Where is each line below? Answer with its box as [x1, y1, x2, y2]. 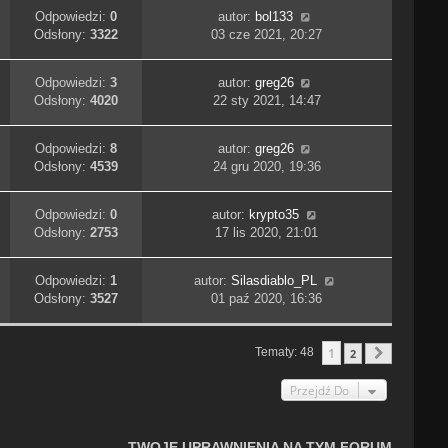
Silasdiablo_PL [231, 273, 318, 289]
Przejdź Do [290, 382, 350, 399]
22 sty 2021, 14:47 [212, 93, 321, 109]
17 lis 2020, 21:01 [215, 225, 319, 241]
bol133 [255, 9, 294, 25]
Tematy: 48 [255, 345, 318, 360]
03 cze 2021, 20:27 [211, 27, 323, 43]
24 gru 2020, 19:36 [212, 159, 321, 175]
